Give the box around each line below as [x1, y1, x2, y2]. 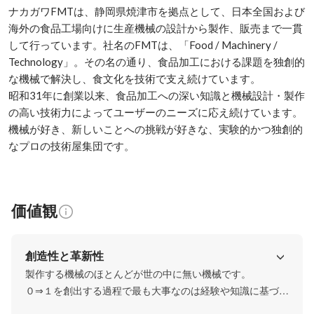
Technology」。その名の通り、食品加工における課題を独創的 [8, 55, 305, 68]
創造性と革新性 [25, 248, 104, 264]
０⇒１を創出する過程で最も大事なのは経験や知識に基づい [25, 283, 289, 297]
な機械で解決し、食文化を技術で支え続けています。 [8, 72, 261, 85]
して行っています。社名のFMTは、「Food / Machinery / [8, 39, 278, 51]
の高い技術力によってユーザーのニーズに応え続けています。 [8, 106, 303, 118]
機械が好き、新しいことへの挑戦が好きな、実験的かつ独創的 [8, 123, 303, 135]
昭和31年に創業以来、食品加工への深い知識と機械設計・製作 [8, 89, 305, 102]
